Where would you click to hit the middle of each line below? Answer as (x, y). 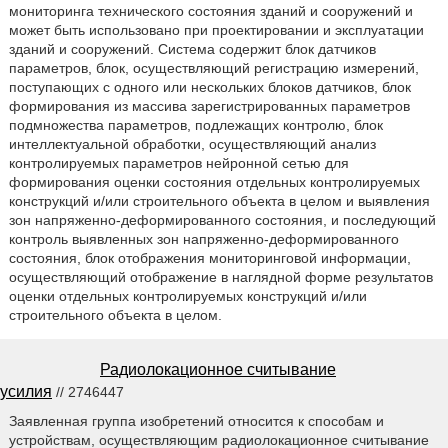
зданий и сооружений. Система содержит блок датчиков (192, 48)
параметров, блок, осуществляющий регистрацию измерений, (213, 67)
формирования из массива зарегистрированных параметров (209, 105)
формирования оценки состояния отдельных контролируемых (214, 181)
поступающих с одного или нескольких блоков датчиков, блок (209, 86)
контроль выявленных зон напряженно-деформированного (203, 238)
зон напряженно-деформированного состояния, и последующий (222, 219)
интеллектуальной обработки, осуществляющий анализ (192, 143)
